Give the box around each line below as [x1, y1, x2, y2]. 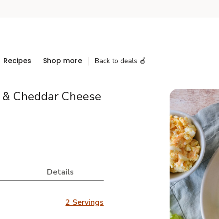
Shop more [43, 56, 82, 66]
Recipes [3, 56, 31, 66]
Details [47, 167, 74, 177]
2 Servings [65, 197, 104, 208]
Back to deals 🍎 [95, 56, 146, 66]
